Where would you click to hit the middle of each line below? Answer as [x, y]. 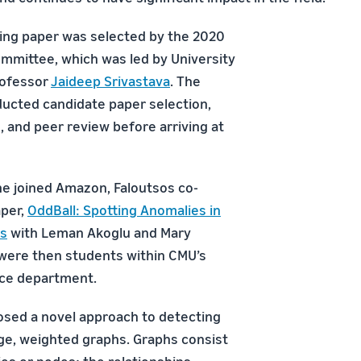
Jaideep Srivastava [110, 81]
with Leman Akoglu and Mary [99, 232]
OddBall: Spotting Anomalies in [124, 210]
